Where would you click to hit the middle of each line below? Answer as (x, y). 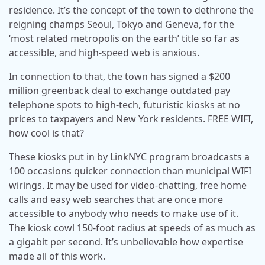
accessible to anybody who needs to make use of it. (124, 214)
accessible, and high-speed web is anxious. (104, 53)
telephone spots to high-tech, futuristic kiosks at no (125, 105)
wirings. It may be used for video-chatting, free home (128, 185)
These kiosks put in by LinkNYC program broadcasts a (129, 157)
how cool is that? (46, 133)
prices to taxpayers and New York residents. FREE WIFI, (131, 119)
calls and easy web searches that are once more (116, 199)
